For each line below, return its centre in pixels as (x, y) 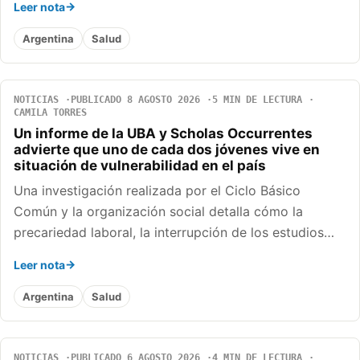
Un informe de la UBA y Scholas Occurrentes (163, 134)
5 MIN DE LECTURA (257, 100)
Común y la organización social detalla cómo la (158, 212)
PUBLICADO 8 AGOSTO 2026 (135, 100)
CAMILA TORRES (50, 113)
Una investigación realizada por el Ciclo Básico (157, 191)
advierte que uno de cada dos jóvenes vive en (167, 150)
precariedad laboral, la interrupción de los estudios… (174, 233)
